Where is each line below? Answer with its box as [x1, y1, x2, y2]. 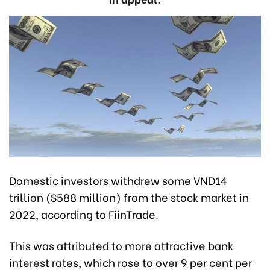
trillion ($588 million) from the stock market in [9, 189, 249, 206]
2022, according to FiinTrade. [9, 206, 159, 222]
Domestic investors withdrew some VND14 [9, 172, 227, 189]
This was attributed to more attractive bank [9, 237, 233, 254]
